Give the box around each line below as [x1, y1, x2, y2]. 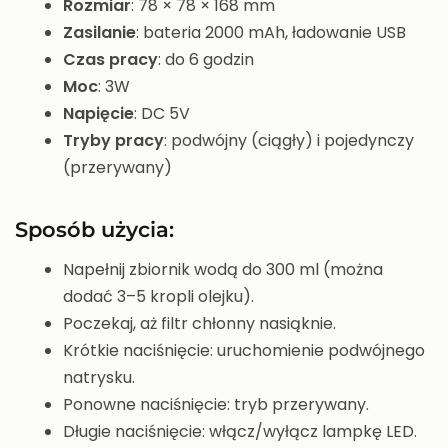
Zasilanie [63, 20, 136, 44]
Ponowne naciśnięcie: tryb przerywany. [63, 392, 369, 416]
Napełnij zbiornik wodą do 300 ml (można [63, 257, 383, 281]
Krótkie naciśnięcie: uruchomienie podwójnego [63, 338, 425, 362]
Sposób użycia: [15, 217, 174, 243]
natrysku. [63, 365, 135, 389]
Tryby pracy [63, 128, 164, 152]
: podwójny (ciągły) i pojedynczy [164, 128, 414, 152]
